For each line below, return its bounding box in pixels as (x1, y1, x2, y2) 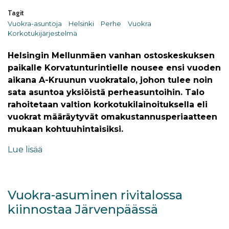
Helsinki (68, 19, 95, 28)
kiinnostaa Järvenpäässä (8, 202, 158, 217)
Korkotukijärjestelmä (8, 29, 77, 37)
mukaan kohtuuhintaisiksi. (8, 124, 123, 134)
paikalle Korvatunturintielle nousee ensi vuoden (8, 63, 221, 73)
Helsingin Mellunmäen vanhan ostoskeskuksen (8, 51, 215, 60)
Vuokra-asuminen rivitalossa (8, 188, 182, 202)
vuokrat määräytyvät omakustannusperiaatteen (8, 112, 217, 122)
